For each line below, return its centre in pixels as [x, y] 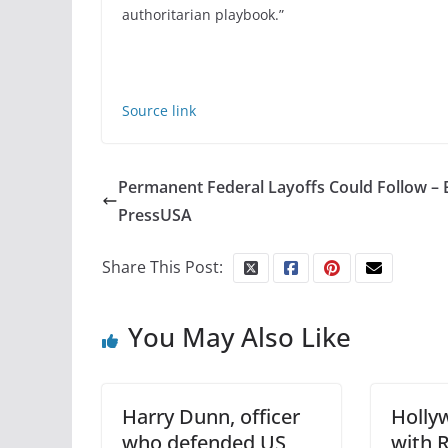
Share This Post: [162, 267]
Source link [159, 111]
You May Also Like [239, 337]
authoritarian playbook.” [203, 15]
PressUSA [155, 215]
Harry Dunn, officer [211, 417]
